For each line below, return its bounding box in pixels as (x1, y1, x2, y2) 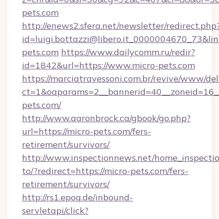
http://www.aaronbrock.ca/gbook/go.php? (22, 112, 191, 124)
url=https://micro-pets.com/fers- (22, 126, 151, 137)
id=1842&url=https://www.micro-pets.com (22, 60, 195, 71)
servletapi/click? (22, 205, 88, 216)
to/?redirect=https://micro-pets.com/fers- (22, 165, 188, 176)
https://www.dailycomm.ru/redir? (61, 46, 195, 58)
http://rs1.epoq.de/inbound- (22, 192, 133, 203)
